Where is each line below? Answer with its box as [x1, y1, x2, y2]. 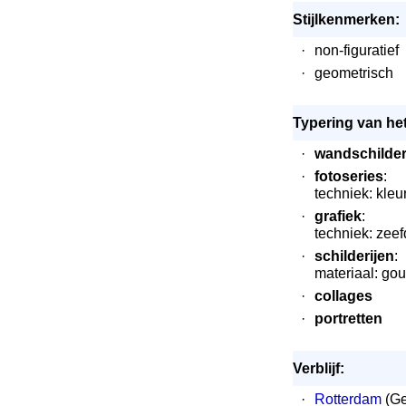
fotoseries [314, 169, 383, 184]
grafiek [314, 208, 362, 224]
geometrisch [314, 65, 393, 81]
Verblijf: [292, 361, 344, 376]
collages [314, 288, 372, 304]
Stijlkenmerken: [292, 12, 400, 27]
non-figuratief [314, 43, 399, 58]
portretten [314, 311, 382, 326]
